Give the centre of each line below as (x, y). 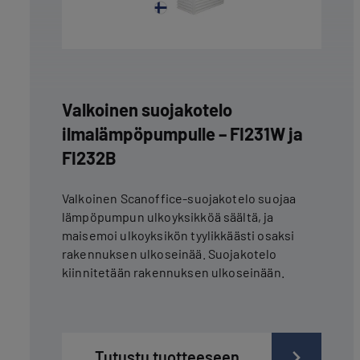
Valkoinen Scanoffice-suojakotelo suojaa (179, 198)
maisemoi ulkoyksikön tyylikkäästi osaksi (178, 235)
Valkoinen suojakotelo (147, 109)
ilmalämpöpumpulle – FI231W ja (182, 133)
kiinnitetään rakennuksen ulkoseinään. (173, 272)
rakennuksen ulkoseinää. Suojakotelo (170, 253)
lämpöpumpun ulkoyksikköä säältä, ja (168, 216)
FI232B (89, 157)
